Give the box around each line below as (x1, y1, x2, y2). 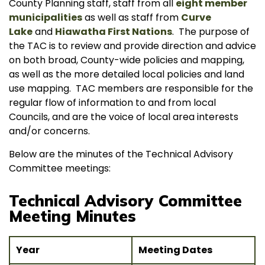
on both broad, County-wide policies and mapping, (9, 53, 244, 67)
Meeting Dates (138, 243, 212, 257)
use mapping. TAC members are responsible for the (9, 82, 253, 95)
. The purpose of (172, 25, 250, 38)
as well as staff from (82, 11, 181, 24)
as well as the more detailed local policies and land (9, 67, 244, 81)
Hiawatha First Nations (55, 25, 172, 38)
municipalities (9, 11, 82, 24)
